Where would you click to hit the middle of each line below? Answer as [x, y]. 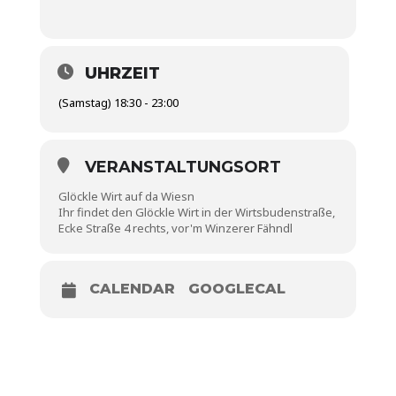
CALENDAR [132, 289]
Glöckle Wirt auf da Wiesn [126, 196]
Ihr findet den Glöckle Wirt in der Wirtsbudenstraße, [196, 212]
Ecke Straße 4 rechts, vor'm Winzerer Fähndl [175, 228]
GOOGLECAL [236, 289]
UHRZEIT [122, 73]
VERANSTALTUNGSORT [183, 167]
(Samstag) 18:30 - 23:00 [118, 103]
